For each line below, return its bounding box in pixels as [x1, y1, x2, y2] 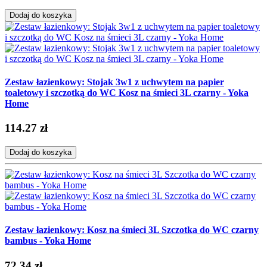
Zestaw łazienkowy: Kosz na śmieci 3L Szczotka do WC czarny [5, 225, 259, 235]
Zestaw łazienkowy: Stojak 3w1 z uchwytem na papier [5, 76, 224, 87]
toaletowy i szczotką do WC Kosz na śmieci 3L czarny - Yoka [5, 87, 249, 98]
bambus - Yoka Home [5, 235, 91, 246]
